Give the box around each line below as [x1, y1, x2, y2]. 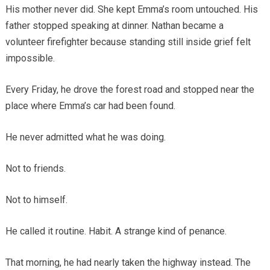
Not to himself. [5, 194, 67, 206]
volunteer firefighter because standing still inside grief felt [5, 36, 251, 48]
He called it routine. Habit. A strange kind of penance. [5, 225, 227, 237]
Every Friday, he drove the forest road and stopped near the [5, 84, 254, 96]
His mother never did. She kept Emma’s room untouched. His [5, 4, 258, 16]
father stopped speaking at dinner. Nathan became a [5, 20, 224, 32]
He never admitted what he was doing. [5, 131, 166, 143]
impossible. [5, 52, 55, 64]
